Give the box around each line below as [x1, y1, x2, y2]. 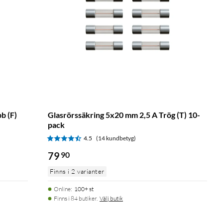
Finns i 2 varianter [50, 167, 105, 175]
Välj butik [100, 194, 123, 202]
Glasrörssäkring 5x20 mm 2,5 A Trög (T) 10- [48, 110, 200, 119]
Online [54, 185, 71, 193]
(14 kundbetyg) [96, 134, 136, 142]
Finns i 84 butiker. [54, 194, 98, 202]
